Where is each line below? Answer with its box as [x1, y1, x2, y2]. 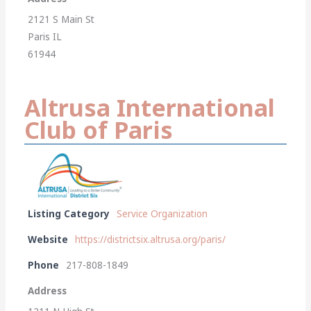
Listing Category [28, 207, 110, 220]
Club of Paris [24, 113, 174, 146]
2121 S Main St [28, 12, 95, 26]
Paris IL [28, 30, 62, 43]
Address [28, 284, 67, 297]
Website [28, 233, 69, 246]
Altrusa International [24, 91, 276, 124]
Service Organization [117, 207, 208, 220]
